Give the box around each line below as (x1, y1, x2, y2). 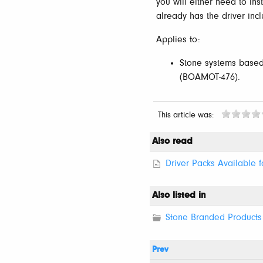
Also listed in (152, 190, 206, 200)
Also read (152, 136, 193, 146)
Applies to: (156, 35, 200, 45)
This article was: (158, 110, 218, 120)
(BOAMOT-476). (180, 72, 240, 82)
